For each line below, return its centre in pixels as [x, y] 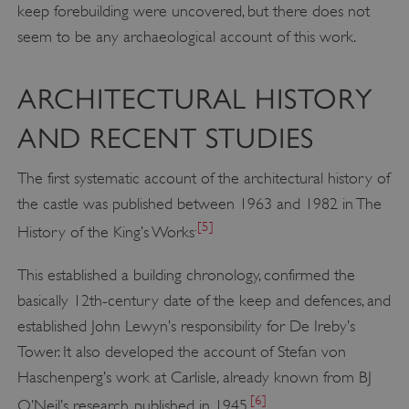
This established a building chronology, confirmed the [186, 275]
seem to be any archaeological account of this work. [186, 36]
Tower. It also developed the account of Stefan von [181, 352]
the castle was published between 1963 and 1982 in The [199, 203]
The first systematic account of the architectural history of [203, 178]
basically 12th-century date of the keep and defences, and [204, 301]
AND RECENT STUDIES [165, 138]
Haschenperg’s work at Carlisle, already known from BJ [194, 378]
